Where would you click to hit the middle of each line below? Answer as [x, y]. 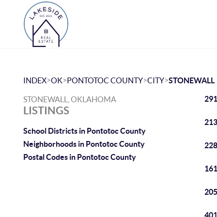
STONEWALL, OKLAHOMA [70, 99]
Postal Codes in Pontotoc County [80, 157]
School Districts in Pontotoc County [85, 131]
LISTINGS [46, 110]
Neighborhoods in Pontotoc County [84, 144]
